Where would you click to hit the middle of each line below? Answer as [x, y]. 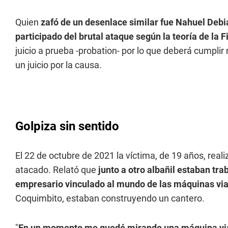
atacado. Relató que [57, 170]
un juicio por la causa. [59, 65]
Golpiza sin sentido [67, 126]
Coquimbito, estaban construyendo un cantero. [110, 198]
